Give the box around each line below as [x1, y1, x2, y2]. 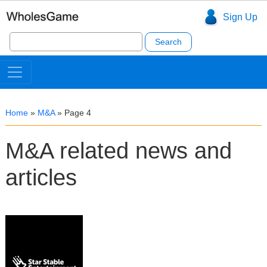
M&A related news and [5, 138, 232, 163]
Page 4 [64, 108, 91, 117]
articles [5, 165, 77, 190]
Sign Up [222, 12, 257, 23]
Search [8, 30, 39, 41]
